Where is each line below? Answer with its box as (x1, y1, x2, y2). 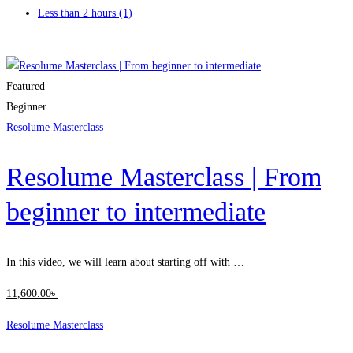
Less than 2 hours (38, 7, 119, 20)
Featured (6, 80, 45, 93)
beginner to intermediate (6, 197, 266, 227)
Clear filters (6, 39, 69, 52)
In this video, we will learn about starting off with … (6, 255, 244, 268)
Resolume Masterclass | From (6, 162, 321, 192)
